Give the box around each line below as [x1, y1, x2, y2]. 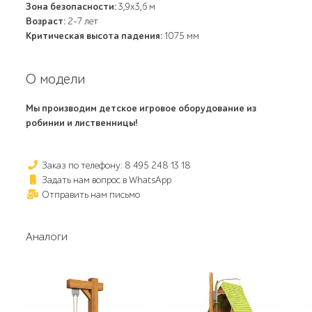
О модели [26, 71, 86, 87]
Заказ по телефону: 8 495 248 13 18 [40, 159, 192, 171]
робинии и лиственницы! [26, 117, 139, 129]
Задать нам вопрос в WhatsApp [40, 174, 172, 186]
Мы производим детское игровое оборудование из [26, 102, 257, 114]
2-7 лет [65, 15, 99, 27]
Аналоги [26, 231, 68, 243]
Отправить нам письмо [40, 189, 141, 201]
